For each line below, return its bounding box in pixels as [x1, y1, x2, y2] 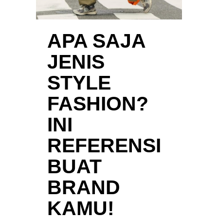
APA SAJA [47, 29, 145, 52]
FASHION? [47, 92, 148, 115]
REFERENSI [47, 134, 161, 157]
